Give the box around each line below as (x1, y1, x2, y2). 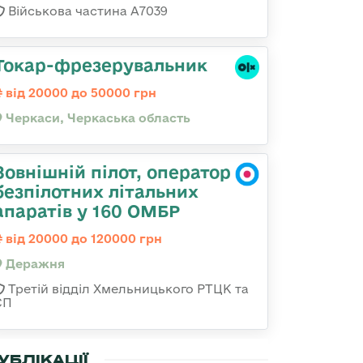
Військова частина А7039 (5, 4, 168, 18)
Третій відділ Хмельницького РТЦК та (5, 282, 249, 296)
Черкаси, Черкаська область (2, 111, 190, 125)
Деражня (2, 257, 65, 271)
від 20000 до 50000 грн (2, 86, 156, 100)
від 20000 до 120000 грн (2, 232, 162, 246)
